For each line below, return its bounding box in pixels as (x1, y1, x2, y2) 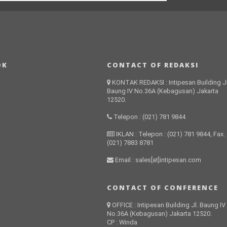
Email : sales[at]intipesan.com (113, 156, 202, 164)
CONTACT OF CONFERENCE (107, 183, 219, 193)
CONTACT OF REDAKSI (107, 60, 199, 70)
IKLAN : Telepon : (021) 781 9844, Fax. (115, 130, 225, 138)
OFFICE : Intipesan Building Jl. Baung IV (112, 201, 226, 209)
